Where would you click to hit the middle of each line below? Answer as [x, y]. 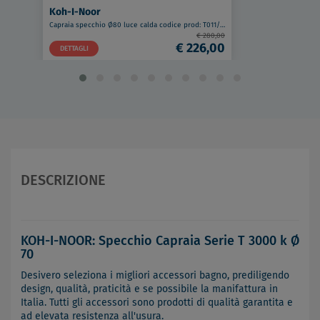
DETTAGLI [74, 48]
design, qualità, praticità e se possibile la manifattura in [149, 289]
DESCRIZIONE [63, 180]
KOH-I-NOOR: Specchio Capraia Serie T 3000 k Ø [160, 241]
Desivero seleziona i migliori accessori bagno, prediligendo [155, 275]
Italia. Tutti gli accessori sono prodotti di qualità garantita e [157, 302]
